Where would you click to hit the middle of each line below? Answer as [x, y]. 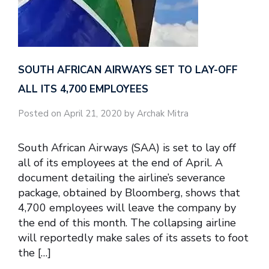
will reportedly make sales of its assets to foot [133, 238]
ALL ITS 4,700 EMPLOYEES [83, 89]
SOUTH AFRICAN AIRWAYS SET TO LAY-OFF [128, 70]
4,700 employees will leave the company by [127, 208]
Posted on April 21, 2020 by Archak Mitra [103, 113]
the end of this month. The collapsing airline [127, 223]
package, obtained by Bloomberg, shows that [129, 193]
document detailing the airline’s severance [122, 178]
